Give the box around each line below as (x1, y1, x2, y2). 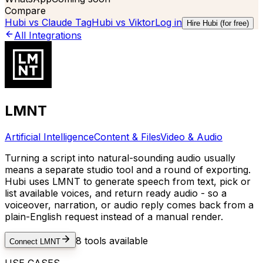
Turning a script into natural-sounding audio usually (5, 151, 235, 164)
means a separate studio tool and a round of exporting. (5, 163, 251, 176)
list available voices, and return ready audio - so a (5, 187, 227, 199)
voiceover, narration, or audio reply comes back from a (5, 198, 254, 211)
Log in (155, 16, 182, 28)
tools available (82, 234, 148, 247)
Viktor (129, 16, 155, 28)
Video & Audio (160, 130, 222, 143)
